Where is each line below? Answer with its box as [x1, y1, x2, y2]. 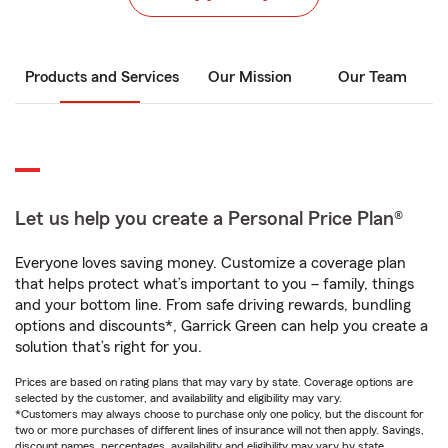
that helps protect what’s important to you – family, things [15, 276, 414, 292]
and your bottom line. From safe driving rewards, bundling [15, 297, 411, 313]
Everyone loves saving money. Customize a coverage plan [15, 255, 406, 271]
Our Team [337, 69, 407, 85]
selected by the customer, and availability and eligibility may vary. [15, 392, 342, 404]
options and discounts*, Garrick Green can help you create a [15, 318, 428, 334]
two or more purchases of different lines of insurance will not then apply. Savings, [15, 424, 424, 436]
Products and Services [25, 69, 179, 85]
